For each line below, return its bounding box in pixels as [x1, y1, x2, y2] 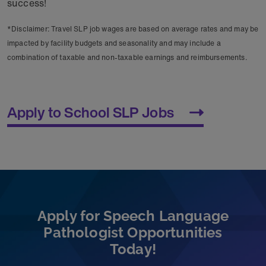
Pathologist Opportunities [43, 224, 223, 242]
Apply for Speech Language [37, 207, 229, 225]
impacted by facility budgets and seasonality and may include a [7, 38, 221, 49]
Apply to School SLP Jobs [7, 102, 174, 123]
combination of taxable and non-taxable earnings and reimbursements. [7, 52, 247, 63]
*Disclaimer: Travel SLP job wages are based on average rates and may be [7, 24, 259, 34]
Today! [110, 240, 156, 258]
